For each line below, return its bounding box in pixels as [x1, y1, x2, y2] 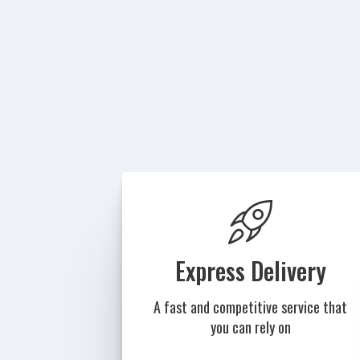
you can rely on [210, 317, 291, 338]
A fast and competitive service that [153, 297, 348, 318]
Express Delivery [174, 252, 326, 289]
